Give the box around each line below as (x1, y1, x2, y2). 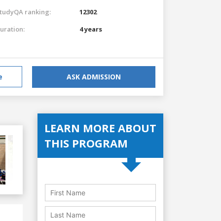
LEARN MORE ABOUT (44, 120, 156, 135)
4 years (79, 24, 102, 34)
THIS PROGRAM (44, 135, 128, 150)
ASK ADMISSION (67, 72, 121, 81)
